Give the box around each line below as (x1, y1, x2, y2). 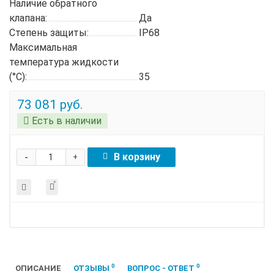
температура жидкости (9, 56, 119, 68)
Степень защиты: (9, 26, 89, 39)
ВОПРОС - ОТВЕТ (127, 263, 196, 273)
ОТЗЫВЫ (73, 263, 111, 273)
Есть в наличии (29, 114, 102, 127)
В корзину (114, 150, 160, 163)
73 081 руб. (17, 97, 83, 112)
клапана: (9, 12, 47, 24)
